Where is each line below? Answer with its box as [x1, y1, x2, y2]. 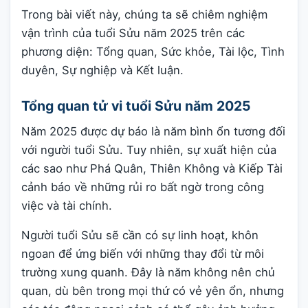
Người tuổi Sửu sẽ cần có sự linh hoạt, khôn [21, 228, 258, 243]
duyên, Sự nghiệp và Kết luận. [21, 63, 184, 77]
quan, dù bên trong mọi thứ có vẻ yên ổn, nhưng [21, 284, 284, 298]
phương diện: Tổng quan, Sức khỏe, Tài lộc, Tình [21, 44, 285, 58]
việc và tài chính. [21, 198, 112, 212]
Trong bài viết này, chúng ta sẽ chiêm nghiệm [21, 7, 267, 21]
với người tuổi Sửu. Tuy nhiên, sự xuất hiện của [21, 142, 276, 157]
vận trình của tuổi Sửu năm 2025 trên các [21, 25, 245, 40]
